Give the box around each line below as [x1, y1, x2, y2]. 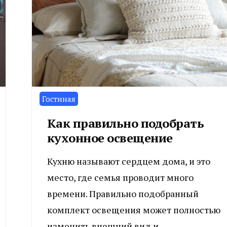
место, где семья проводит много [47, 171, 194, 183]
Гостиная [42, 93, 75, 104]
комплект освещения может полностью [47, 203, 220, 216]
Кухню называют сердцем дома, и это [47, 155, 210, 167]
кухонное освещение [47, 129, 173, 146]
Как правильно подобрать [47, 115, 204, 131]
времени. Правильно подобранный [47, 187, 199, 200]
